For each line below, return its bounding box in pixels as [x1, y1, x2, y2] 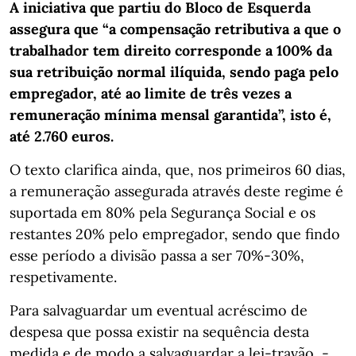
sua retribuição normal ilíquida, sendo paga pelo [10, 62, 339, 81]
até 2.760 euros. [10, 126, 114, 145]
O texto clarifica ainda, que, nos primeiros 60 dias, [10, 160, 346, 179]
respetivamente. [10, 267, 117, 286]
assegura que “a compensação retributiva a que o [10, 19, 341, 38]
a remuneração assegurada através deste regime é [10, 181, 343, 200]
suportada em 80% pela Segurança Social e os [10, 203, 315, 222]
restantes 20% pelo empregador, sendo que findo [10, 224, 340, 243]
